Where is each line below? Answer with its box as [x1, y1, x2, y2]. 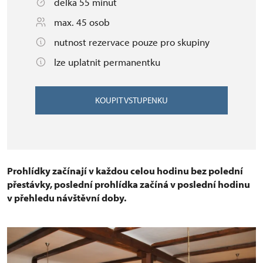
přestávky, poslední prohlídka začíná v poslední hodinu [7, 178, 250, 190]
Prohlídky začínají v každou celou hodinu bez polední [7, 164, 243, 177]
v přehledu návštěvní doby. [7, 191, 126, 204]
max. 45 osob [54, 16, 110, 28]
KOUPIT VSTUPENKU [95, 95, 168, 106]
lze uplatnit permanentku [54, 56, 160, 68]
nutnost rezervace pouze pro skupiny [54, 36, 210, 48]
